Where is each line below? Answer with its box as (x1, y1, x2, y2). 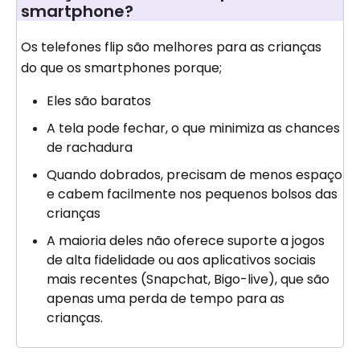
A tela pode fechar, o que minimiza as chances (47, 119, 340, 138)
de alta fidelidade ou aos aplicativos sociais (47, 251, 316, 270)
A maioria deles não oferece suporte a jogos (47, 231, 325, 251)
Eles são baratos (47, 92, 151, 111)
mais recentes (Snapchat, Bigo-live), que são (47, 270, 329, 289)
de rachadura (47, 138, 133, 157)
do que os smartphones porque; (21, 59, 222, 78)
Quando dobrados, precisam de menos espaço (47, 166, 342, 185)
